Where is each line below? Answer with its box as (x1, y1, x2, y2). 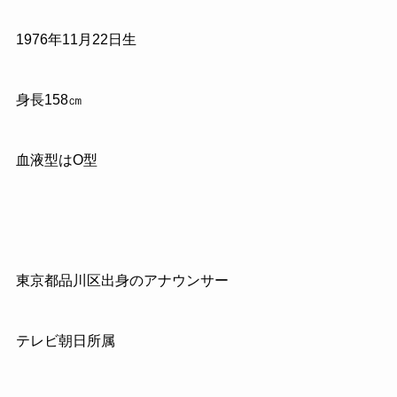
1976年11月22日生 (15, 32, 136, 48)
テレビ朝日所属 (15, 332, 115, 348)
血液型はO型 (15, 152, 97, 168)
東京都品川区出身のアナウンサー (15, 272, 229, 288)
